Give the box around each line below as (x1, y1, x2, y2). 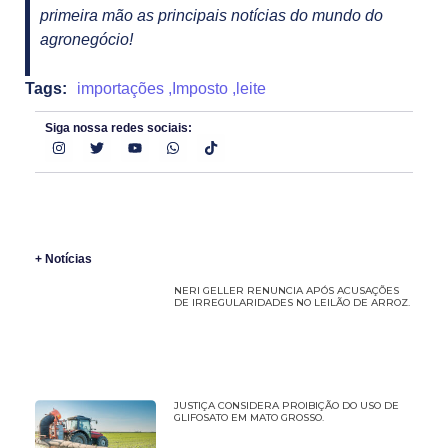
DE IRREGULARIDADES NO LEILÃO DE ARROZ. (173, 296, 410, 310)
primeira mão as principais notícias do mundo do (40, 6, 383, 24)
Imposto (172, 80, 228, 98)
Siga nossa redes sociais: (45, 121, 192, 136)
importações (77, 80, 164, 98)
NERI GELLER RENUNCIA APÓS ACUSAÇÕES (173, 284, 399, 298)
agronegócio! (40, 30, 133, 48)
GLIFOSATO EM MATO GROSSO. (173, 410, 324, 424)
